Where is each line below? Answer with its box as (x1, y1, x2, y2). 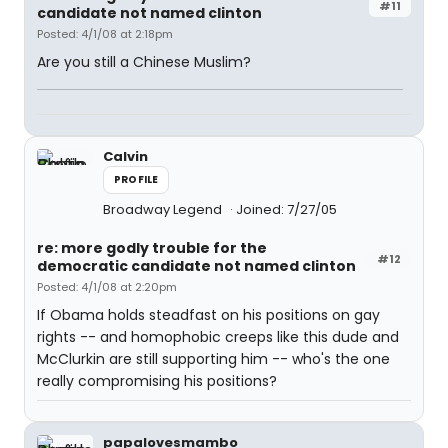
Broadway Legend (103, 200, 225, 219)
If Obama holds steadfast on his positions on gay (37, 305, 380, 325)
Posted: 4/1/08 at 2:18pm (37, 26, 173, 42)
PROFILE (114, 172, 159, 187)
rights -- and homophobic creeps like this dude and (37, 327, 399, 347)
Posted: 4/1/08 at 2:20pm (37, 279, 177, 295)
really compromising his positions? (37, 371, 277, 391)
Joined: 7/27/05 (236, 200, 337, 219)
